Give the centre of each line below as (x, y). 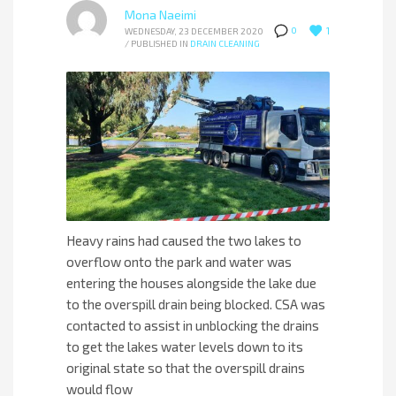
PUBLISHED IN (160, 44)
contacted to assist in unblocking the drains (193, 325)
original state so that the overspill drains (186, 367)
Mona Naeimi (160, 15)
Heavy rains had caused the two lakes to (184, 240)
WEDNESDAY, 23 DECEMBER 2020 (194, 31)
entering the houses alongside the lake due (191, 282)
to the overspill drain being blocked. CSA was (196, 304)
